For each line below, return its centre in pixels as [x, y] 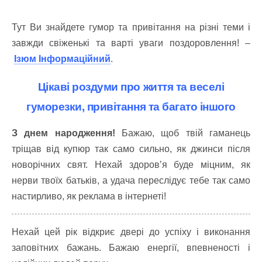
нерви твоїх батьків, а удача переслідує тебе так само [131, 180]
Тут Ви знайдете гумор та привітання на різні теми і [131, 27]
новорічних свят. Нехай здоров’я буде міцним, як [131, 165]
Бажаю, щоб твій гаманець [183, 133]
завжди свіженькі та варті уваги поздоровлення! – [131, 43]
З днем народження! [63, 133]
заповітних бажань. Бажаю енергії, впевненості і [131, 248]
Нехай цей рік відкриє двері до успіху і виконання [131, 232]
